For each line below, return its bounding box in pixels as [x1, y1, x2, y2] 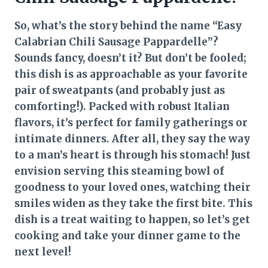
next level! [14, 245, 71, 258]
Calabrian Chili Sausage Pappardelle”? [14, 35, 218, 48]
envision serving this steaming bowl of [14, 164, 224, 178]
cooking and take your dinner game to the [14, 229, 240, 242]
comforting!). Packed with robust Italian [14, 99, 230, 113]
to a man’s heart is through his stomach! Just [14, 148, 251, 162]
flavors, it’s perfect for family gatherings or [14, 115, 248, 129]
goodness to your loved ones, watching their [14, 180, 251, 194]
